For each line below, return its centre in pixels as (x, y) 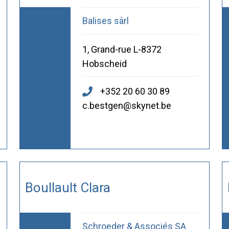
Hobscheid (104, 64)
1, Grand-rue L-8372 (122, 50)
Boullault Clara (67, 187)
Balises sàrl (105, 21)
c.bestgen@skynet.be (127, 106)
